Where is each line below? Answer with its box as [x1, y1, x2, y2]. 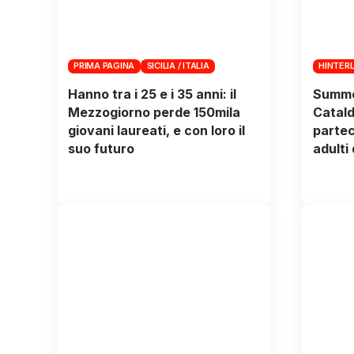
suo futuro [67, 140, 134, 156]
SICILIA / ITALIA [146, 60, 209, 72]
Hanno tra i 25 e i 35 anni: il [67, 85, 236, 102]
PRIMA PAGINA [73, 60, 135, 72]
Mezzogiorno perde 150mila [67, 104, 240, 120]
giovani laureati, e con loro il [67, 122, 245, 138]
